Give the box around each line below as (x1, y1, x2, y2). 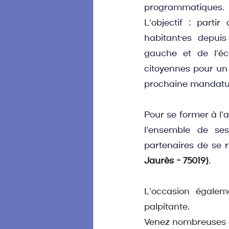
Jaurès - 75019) (144, 156, 209, 166)
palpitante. (144, 202, 190, 212)
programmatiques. (144, 3, 225, 13)
